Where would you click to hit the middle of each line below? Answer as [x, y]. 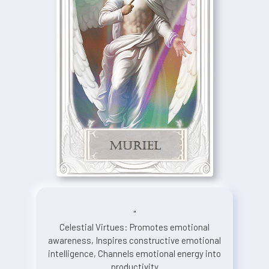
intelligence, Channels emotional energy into [134, 253]
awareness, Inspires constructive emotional [134, 240]
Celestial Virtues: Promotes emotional [134, 227]
